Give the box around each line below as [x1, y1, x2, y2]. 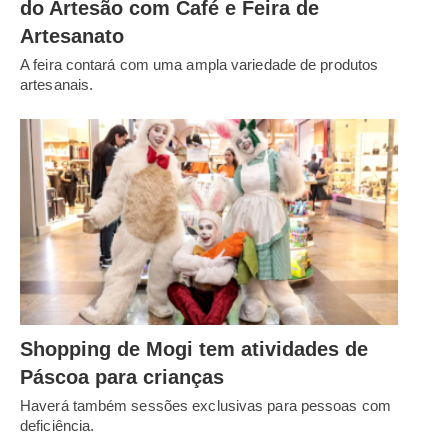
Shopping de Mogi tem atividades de [20, 337, 368, 360]
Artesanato [20, 25, 124, 48]
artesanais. [20, 76, 94, 94]
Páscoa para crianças [20, 365, 224, 388]
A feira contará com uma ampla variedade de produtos [20, 56, 379, 74]
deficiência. [20, 416, 95, 434]
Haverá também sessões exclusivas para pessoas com [20, 396, 391, 414]
